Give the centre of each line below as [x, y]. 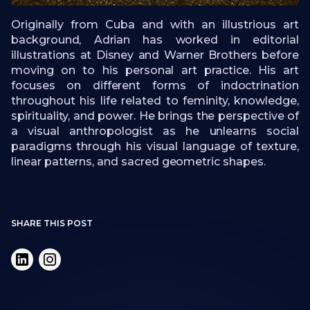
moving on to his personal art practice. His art [155, 70]
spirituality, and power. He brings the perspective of [155, 116]
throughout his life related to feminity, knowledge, [155, 100]
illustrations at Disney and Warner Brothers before [155, 55]
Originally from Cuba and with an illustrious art [155, 24]
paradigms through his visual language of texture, [155, 146]
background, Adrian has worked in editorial [155, 39]
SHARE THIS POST [52, 223]
